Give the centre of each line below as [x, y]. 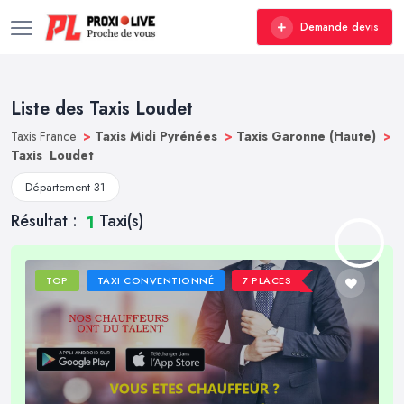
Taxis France [45, 136]
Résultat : [46, 221]
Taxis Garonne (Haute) [308, 136]
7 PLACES [267, 281]
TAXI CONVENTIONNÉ [156, 281]
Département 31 [65, 187]
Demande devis [340, 27]
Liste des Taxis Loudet [102, 109]
